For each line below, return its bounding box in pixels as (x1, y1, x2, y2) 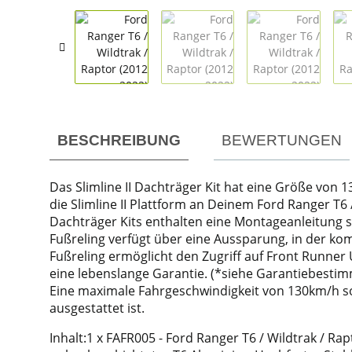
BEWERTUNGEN (222, 131, 342, 148)
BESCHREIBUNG (57, 131, 181, 148)
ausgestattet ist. (49, 299, 145, 317)
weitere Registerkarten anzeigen (49, 121, 219, 137)
